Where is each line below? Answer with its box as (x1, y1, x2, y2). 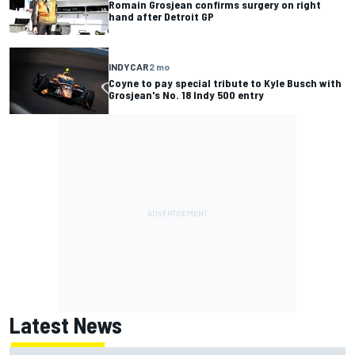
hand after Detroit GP (109, 9, 214, 23)
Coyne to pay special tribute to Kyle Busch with (109, 76, 342, 90)
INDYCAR (109, 61, 149, 73)
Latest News (10, 311, 122, 338)
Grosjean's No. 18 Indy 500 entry (109, 88, 264, 102)
